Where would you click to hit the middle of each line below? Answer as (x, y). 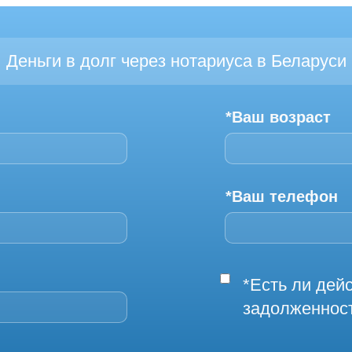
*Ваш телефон (282, 196)
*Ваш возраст (278, 117)
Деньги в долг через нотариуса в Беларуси (176, 60)
